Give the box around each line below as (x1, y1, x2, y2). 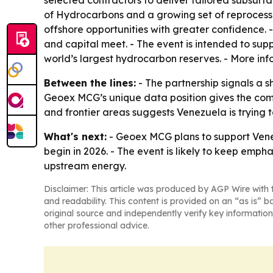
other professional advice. (44, 220, 149, 231)
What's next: (44, 130, 107, 143)
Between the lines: (44, 77, 136, 89)
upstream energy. (44, 160, 126, 172)
